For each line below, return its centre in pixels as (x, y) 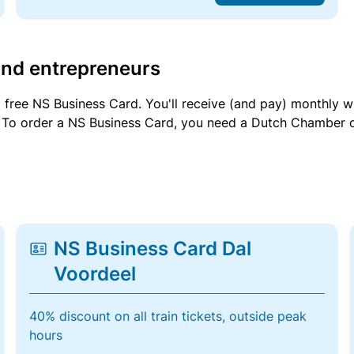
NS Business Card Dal (153, 249)
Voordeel (95, 274)
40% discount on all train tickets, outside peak (168, 316)
